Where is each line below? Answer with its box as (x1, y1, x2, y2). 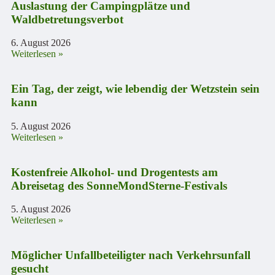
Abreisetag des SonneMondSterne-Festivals (11, 179, 227, 192)
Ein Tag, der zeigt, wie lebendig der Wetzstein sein (11, 82, 260, 96)
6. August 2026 (11, 37, 71, 48)
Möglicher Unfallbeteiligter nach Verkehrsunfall (11, 249, 250, 262)
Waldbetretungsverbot (11, 12, 123, 26)
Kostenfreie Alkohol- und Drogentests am (11, 165, 218, 179)
